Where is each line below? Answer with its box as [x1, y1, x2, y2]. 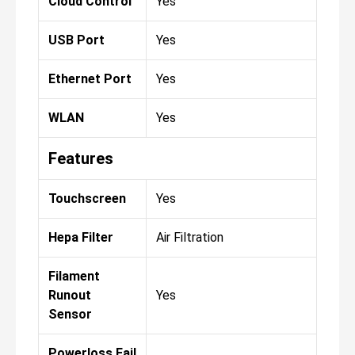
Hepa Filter [48, 229, 113, 245]
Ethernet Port [48, 71, 132, 86]
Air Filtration [156, 229, 223, 245]
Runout [48, 287, 91, 303]
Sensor [48, 306, 92, 322]
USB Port [48, 32, 105, 48]
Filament [48, 268, 100, 284]
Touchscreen [48, 190, 126, 206]
